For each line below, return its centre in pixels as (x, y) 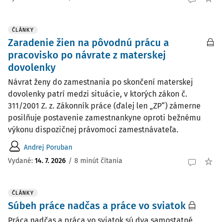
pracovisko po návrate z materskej (87, 55)
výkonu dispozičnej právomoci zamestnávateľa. (93, 130)
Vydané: (21, 161)
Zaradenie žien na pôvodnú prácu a (88, 43)
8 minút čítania (98, 161)
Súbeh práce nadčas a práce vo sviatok (97, 206)
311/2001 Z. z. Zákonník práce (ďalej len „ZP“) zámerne (104, 106)
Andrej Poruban (48, 147)
